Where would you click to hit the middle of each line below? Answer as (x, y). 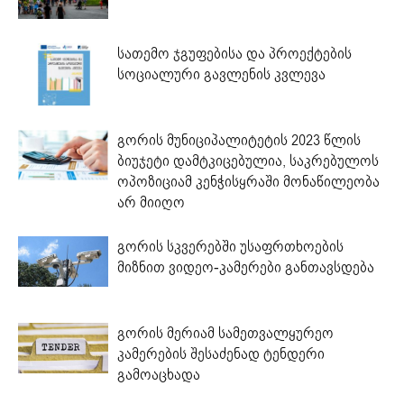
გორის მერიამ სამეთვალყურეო (225, 333)
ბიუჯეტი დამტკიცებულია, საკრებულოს (248, 161)
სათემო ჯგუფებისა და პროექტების (234, 53)
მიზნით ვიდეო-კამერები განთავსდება (248, 267)
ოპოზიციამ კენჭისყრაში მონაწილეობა (248, 181)
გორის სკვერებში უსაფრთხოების (230, 246)
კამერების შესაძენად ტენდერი (221, 353)
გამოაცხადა (159, 374)
